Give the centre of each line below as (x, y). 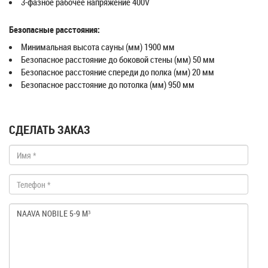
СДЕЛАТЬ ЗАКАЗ (50, 130)
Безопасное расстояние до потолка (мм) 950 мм (108, 84)
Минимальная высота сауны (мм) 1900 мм (98, 47)
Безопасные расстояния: (54, 29)
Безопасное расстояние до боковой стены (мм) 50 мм (118, 59)
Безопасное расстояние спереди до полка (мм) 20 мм (118, 72)
